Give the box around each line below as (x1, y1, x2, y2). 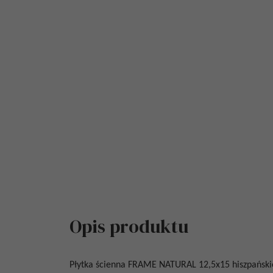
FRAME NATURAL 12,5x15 (128, 260, 230, 270)
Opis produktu (69, 214, 188, 239)
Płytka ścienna (69, 260, 128, 270)
